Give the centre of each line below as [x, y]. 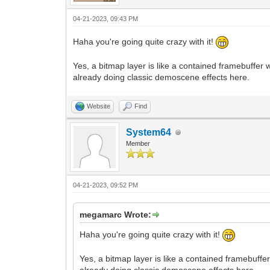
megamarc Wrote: [116, 215]
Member [138, 143]
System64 [149, 132]
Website [99, 106]
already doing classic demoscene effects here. [162, 77]
